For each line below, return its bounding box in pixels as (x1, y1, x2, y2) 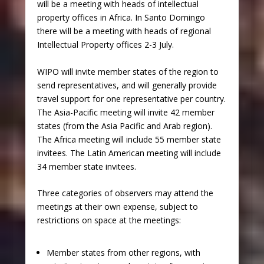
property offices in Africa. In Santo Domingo (37, 12, 205, 24)
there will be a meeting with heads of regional (37, 25, 211, 37)
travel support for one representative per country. (37, 93, 226, 104)
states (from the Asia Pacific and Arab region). (37, 120, 212, 131)
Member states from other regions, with (46, 247, 200, 259)
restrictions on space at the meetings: (37, 214, 181, 226)
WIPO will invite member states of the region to (37, 65, 219, 77)
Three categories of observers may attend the (37, 187, 213, 199)
